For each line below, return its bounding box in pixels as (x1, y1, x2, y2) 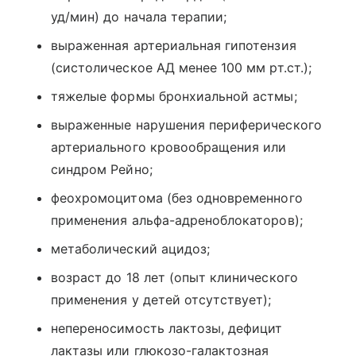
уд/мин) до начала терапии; (51, 9, 227, 25)
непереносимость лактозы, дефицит (51, 320, 283, 337)
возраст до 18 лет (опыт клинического (51, 269, 298, 286)
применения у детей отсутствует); (51, 292, 272, 308)
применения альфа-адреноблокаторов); (51, 212, 303, 229)
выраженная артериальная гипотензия (51, 37, 296, 54)
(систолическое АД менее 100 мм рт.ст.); (51, 60, 311, 76)
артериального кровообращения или (51, 139, 287, 156)
